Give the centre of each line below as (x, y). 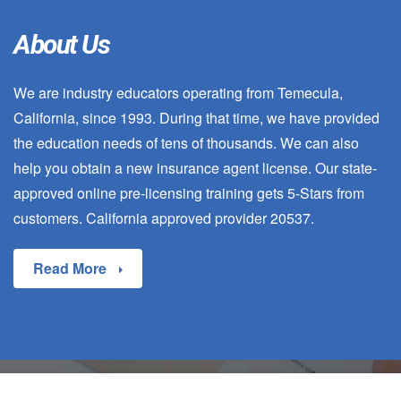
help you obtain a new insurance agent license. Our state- (195, 167)
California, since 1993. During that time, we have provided (196, 117)
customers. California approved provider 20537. (164, 218)
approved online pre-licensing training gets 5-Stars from (189, 192)
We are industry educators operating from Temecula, (178, 92)
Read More (72, 268)
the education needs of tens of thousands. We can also (186, 142)
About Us (61, 44)
